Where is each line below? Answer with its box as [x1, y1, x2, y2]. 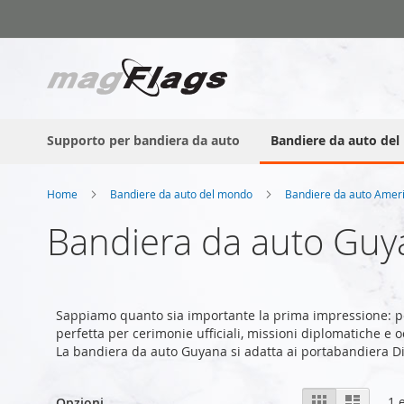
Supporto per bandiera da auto [47, 131, 240, 149]
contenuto [46, 44, 107, 61]
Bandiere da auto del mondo [110, 186, 255, 201]
